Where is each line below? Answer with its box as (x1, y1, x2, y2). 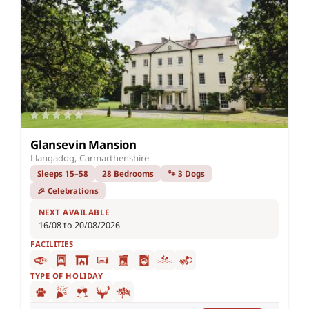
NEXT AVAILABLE (39, 207, 110, 218)
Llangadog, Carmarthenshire (30, 152, 149, 165)
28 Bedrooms (102, 168, 154, 179)
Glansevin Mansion (30, 137, 137, 153)
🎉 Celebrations (37, 186, 99, 197)
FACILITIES (30, 239, 74, 250)
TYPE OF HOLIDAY (30, 270, 103, 281)
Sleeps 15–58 (37, 168, 88, 179)
